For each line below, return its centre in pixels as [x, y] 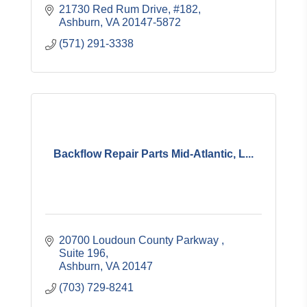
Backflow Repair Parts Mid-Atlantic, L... [153, 153]
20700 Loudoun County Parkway [140, 240]
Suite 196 [82, 253]
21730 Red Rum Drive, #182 [128, 9]
